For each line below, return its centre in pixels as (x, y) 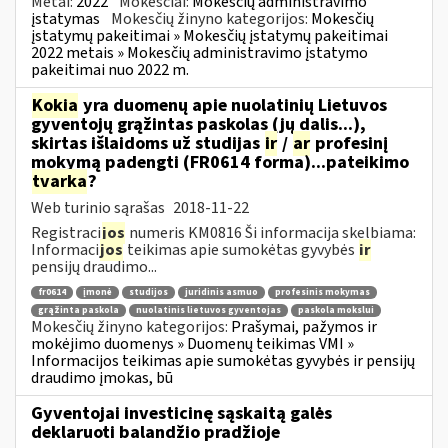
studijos (148, 293)
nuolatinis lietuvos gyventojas (208, 310)
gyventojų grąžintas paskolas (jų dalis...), (198, 124)
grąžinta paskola (78, 310)
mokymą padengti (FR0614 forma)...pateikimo (220, 162)
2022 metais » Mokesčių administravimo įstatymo (199, 52)
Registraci (66, 232)
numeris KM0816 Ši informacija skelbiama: (271, 232)
